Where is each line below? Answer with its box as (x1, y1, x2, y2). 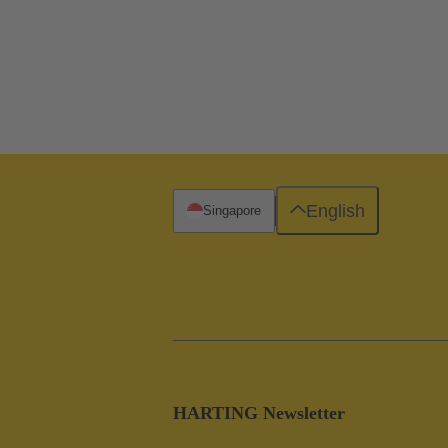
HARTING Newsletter (173, 402, 345, 423)
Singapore (203, 202, 261, 218)
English (305, 200, 365, 221)
